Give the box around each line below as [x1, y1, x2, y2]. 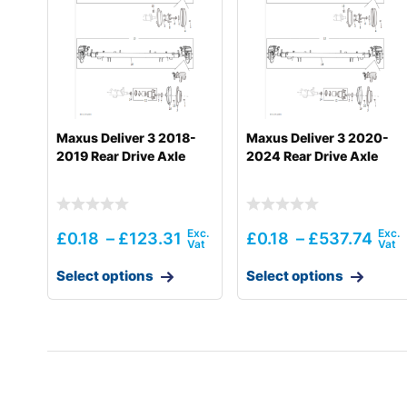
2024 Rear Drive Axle [246, 148, 379, 164]
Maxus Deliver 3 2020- [246, 130, 390, 146]
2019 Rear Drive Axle [56, 148, 185, 164]
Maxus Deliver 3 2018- [56, 130, 196, 146]
